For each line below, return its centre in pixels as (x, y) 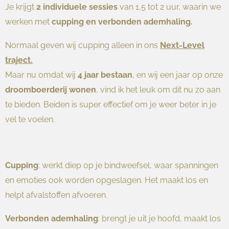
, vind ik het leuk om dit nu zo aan (158, 89)
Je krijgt (21, 7)
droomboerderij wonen (51, 89)
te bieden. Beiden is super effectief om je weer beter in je (111, 104)
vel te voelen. (31, 119)
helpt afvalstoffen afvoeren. (56, 195)
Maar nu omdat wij (41, 75)
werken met (28, 22)
